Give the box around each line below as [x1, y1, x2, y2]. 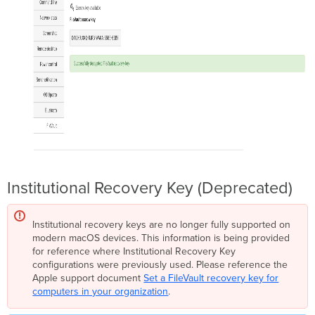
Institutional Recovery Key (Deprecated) [7, 178, 293, 199]
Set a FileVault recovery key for [143, 272, 279, 285]
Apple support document [32, 272, 144, 285]
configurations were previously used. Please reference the [32, 259, 288, 271]
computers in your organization [32, 285, 169, 298]
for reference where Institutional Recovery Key [32, 245, 236, 258]
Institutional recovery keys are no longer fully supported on [32, 219, 291, 231]
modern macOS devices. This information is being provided [32, 232, 290, 245]
